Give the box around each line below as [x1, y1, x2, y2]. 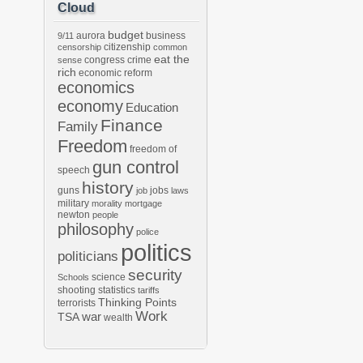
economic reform [79, 67, 152, 79]
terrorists [58, 297, 96, 309]
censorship [58, 42, 101, 52]
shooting [58, 284, 96, 296]
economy [58, 97, 123, 115]
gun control [92, 157, 179, 177]
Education [126, 100, 178, 114]
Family [58, 119, 98, 135]
